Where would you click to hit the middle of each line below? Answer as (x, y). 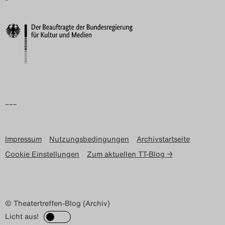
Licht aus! (22, 216)
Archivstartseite (163, 139)
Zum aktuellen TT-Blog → (130, 154)
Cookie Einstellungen (42, 154)
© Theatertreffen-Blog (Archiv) (58, 203)
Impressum (23, 139)
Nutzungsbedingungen (89, 139)
